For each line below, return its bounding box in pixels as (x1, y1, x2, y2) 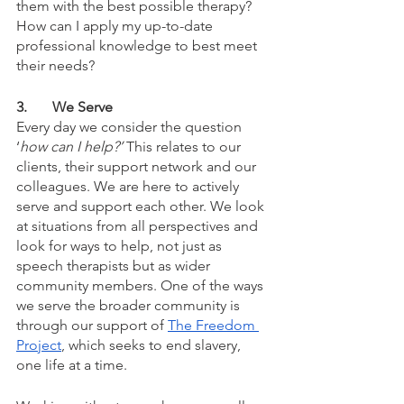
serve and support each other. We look (16, 197, 268, 216)
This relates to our (126, 138, 244, 156)
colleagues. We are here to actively (16, 178, 243, 196)
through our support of (16, 317, 168, 335)
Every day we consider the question (16, 118, 245, 136)
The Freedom (168, 317, 259, 335)
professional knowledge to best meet (16, 37, 261, 55)
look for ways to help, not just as (16, 237, 225, 255)
